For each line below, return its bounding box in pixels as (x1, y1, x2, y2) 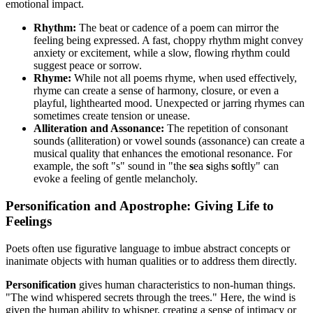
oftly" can (235, 160, 279, 173)
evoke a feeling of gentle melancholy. (34, 173, 198, 185)
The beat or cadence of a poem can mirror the (76, 22, 279, 34)
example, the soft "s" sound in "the (34, 160, 189, 173)
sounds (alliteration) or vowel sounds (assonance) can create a (34, 135, 305, 147)
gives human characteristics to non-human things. (76, 278, 296, 291)
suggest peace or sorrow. (34, 59, 142, 72)
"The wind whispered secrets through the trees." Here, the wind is (6, 291, 296, 303)
